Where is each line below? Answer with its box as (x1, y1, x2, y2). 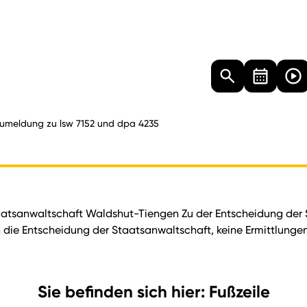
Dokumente (86, 61, 144, 74)
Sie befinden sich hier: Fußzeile (37, 281, 270, 302)
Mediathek (144, 61, 197, 74)
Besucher (40, 61, 86, 74)
